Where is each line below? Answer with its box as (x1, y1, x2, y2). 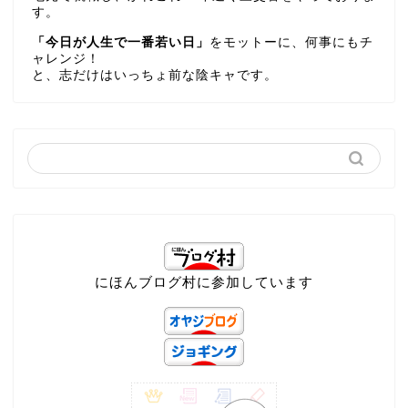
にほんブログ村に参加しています (95, 274, 313, 291)
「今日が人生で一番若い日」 (32, 36, 209, 50)
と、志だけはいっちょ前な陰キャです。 (32, 68, 278, 83)
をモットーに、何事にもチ (209, 36, 373, 50)
